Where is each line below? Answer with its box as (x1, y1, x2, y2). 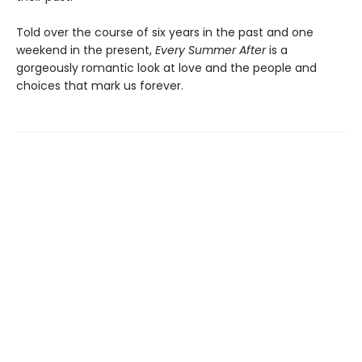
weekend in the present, (16, 42, 155, 59)
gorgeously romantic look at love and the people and (16, 60, 317, 77)
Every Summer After (155, 42, 266, 59)
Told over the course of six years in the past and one (16, 24, 314, 41)
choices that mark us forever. (16, 78, 183, 95)
